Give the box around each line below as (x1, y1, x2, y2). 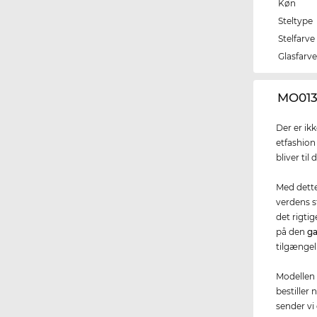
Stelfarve (278, 33, 316, 45)
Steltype (278, 16, 313, 27)
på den (276, 226, 308, 238)
